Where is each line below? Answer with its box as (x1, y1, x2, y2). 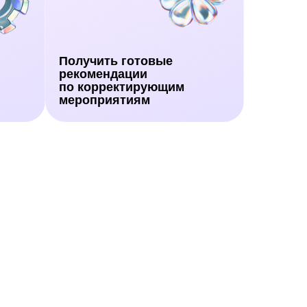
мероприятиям (59, 93, 150, 107)
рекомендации (59, 67, 147, 81)
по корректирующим (59, 80, 184, 94)
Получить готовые (59, 54, 173, 68)
